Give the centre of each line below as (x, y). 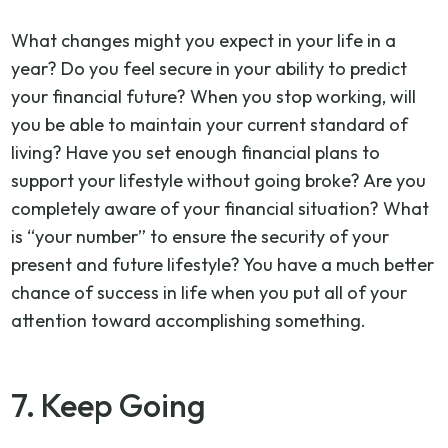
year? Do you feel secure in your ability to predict (209, 68)
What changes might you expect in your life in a (204, 40)
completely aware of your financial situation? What (220, 208)
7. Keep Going (109, 404)
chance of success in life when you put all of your (209, 292)
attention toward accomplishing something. (189, 320)
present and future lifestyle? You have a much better (223, 264)
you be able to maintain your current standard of (210, 124)
